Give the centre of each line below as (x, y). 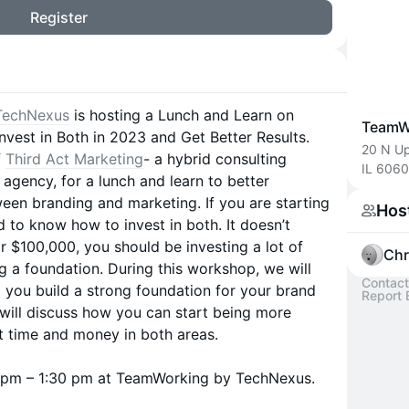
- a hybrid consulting (215, 159)
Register (58, 17)
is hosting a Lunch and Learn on (182, 115)
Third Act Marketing (74, 159)
